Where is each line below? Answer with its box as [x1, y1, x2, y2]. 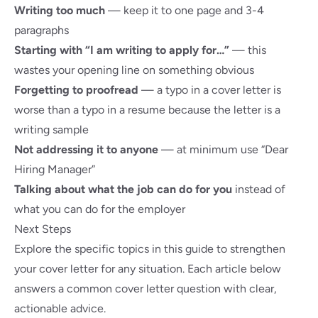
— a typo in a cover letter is [138, 83, 281, 97]
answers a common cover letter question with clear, [14, 282, 277, 295]
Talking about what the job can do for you [14, 182, 232, 196]
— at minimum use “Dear [158, 143, 288, 156]
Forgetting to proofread [14, 83, 138, 97]
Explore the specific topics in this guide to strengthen [14, 242, 285, 256]
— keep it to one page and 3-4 [105, 4, 264, 17]
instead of [232, 182, 285, 196]
